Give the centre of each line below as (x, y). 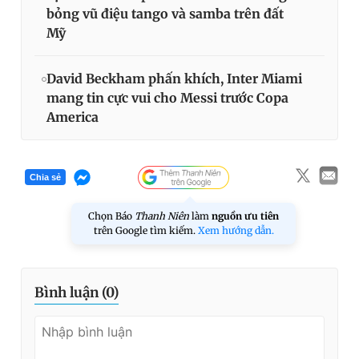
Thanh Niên (162, 216)
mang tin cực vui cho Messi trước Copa (167, 97)
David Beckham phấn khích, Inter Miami (174, 78)
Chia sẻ (45, 177)
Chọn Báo (111, 216)
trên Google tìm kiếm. (145, 230)
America (73, 117)
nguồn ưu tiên (245, 216)
